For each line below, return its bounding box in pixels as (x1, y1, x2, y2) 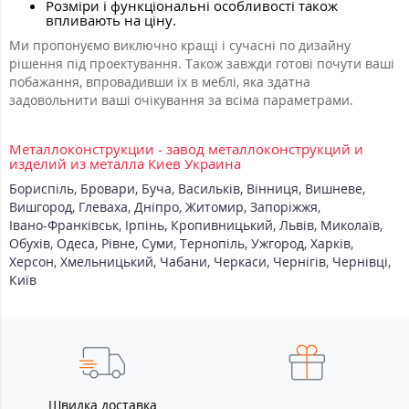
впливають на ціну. (46, 11, 180, 30)
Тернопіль (180, 235, 245, 253)
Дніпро (134, 198, 179, 216)
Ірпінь (125, 216, 164, 235)
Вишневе (305, 180, 362, 198)
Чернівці (332, 253, 388, 271)
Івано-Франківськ (9, 216, 119, 235)
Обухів (9, 235, 50, 253)
